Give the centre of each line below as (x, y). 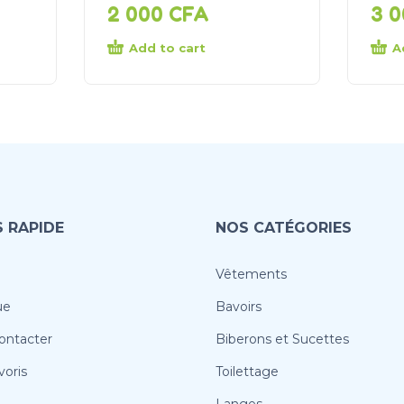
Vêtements (251, 275)
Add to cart (167, 48)
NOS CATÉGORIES (284, 228)
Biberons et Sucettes (282, 340)
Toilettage (247, 372)
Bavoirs (239, 307)
